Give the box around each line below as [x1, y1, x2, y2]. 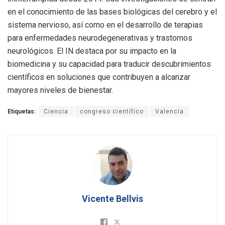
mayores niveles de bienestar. [8, 85, 113, 95]
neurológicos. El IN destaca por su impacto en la [8, 46, 176, 56]
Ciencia [44, 108, 68, 116]
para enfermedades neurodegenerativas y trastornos [8, 33, 192, 43]
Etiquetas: [8, 108, 36, 116]
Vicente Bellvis [82, 193, 143, 204]
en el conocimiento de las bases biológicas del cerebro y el [8, 7, 217, 17]
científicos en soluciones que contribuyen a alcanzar [8, 72, 190, 82]
